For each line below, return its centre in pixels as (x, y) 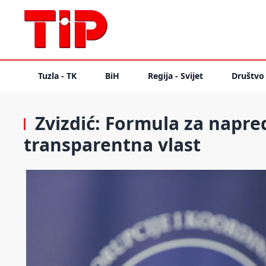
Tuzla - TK (57, 76)
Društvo (248, 76)
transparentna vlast (112, 145)
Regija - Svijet (175, 76)
